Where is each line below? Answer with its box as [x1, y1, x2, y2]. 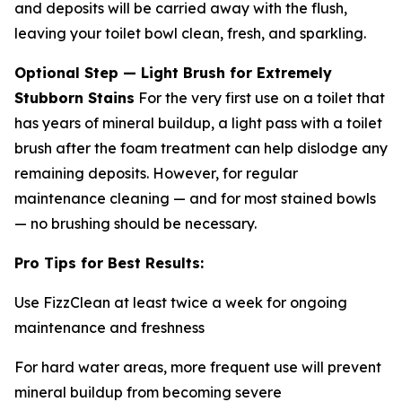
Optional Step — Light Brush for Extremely [14, 63, 332, 82]
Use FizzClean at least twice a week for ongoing [14, 293, 347, 311]
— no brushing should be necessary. [14, 214, 257, 232]
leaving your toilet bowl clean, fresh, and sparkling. [14, 23, 366, 42]
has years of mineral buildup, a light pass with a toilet [14, 113, 382, 132]
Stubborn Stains [14, 88, 135, 107]
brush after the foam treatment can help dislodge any [14, 138, 388, 157]
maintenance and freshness [14, 318, 205, 336]
